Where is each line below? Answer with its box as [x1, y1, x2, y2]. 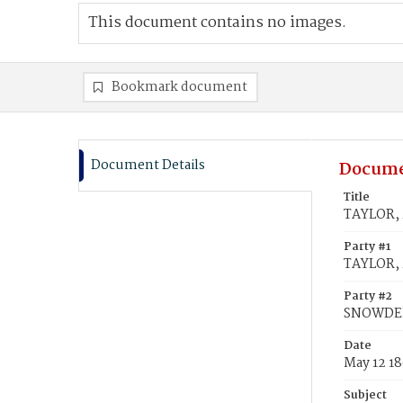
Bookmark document [112, 76, 247, 98]
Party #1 [344, 237, 390, 256]
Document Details [91, 155, 205, 176]
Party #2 [344, 287, 392, 306]
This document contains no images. [88, 11, 346, 35]
